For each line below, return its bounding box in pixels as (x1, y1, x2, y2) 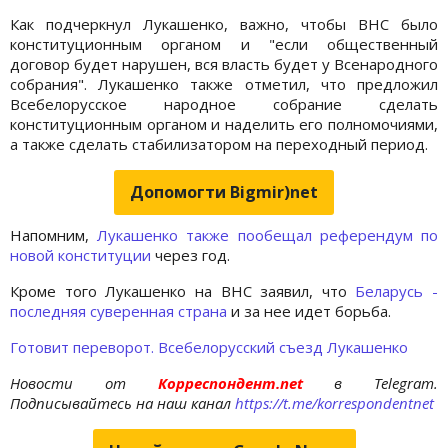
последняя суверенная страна (10, 300, 227, 321)
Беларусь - (355, 280, 438, 301)
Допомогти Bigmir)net (130, 180, 318, 203)
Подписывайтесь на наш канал (10, 392, 235, 413)
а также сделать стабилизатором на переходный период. (10, 133, 428, 154)
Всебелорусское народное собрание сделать (10, 93, 438, 114)
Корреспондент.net (125, 372, 335, 393)
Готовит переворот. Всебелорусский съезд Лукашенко (10, 336, 408, 357)
